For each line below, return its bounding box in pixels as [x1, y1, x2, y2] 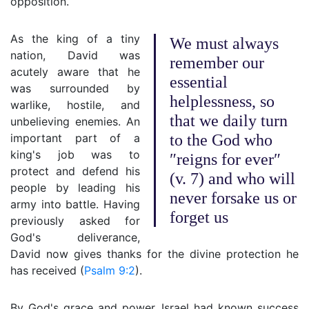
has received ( [10, 263, 84, 277]
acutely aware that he [10, 65, 140, 79]
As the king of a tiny [10, 32, 140, 46]
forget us [170, 208, 228, 226]
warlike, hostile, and [10, 98, 140, 112]
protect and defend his [10, 164, 140, 178]
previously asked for [10, 214, 140, 228]
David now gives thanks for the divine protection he [10, 247, 299, 261]
